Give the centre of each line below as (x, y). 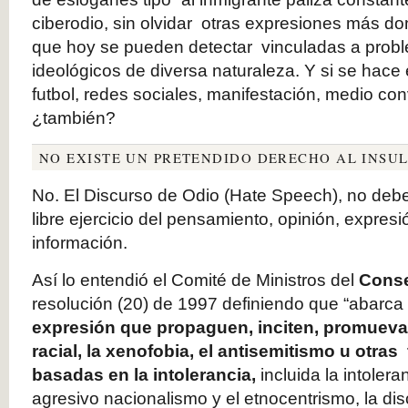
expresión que (92, 327)
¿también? (74, 118)
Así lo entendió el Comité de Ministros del (195, 280)
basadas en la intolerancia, (144, 375)
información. (80, 243)
